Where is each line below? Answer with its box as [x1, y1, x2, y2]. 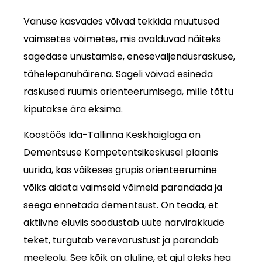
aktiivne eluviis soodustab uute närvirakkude [23, 216, 225, 230]
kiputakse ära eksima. [23, 102, 123, 116]
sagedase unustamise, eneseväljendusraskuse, [23, 50, 236, 63]
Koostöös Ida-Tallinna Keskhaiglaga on [23, 128, 201, 142]
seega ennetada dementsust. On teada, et [23, 198, 219, 212]
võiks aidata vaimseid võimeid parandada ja [23, 181, 223, 195]
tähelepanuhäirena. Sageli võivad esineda [23, 67, 213, 81]
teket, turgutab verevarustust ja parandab [23, 233, 219, 247]
